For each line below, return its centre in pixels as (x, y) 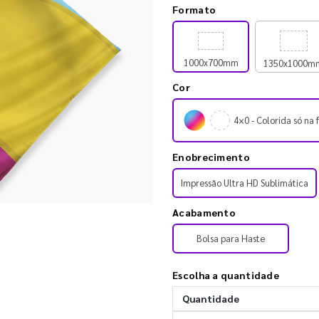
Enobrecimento (211, 156)
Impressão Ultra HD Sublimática (245, 182)
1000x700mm (211, 62)
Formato (194, 9)
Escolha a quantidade (226, 274)
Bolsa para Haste (231, 238)
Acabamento (204, 212)
